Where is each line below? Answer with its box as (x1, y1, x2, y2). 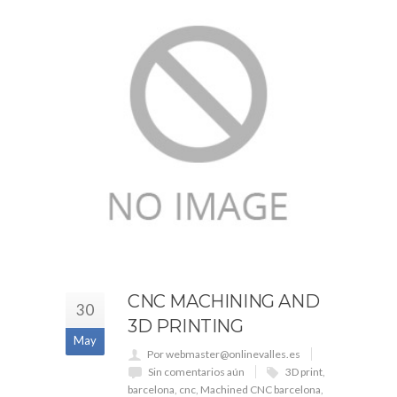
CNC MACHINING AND (128, 291, 320, 313)
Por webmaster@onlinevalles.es (147, 347, 300, 362)
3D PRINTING (128, 315, 244, 338)
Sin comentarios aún (148, 365, 245, 379)
